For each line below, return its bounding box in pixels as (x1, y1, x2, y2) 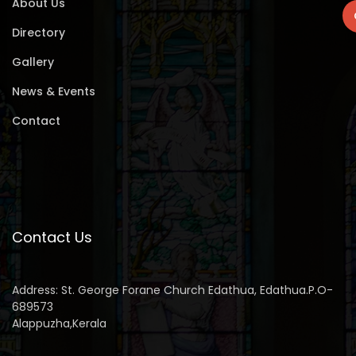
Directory (12, 25, 65, 41)
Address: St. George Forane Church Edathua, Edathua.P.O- (12, 282, 333, 298)
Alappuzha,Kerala (12, 315, 106, 331)
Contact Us (12, 227, 92, 247)
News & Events (12, 83, 95, 99)
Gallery (12, 54, 54, 70)
